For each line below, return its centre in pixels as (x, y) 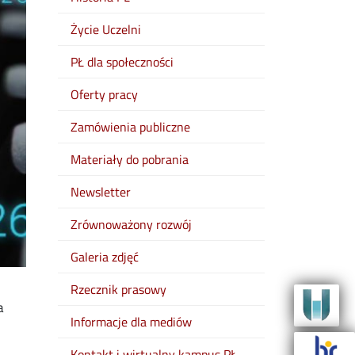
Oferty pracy (104, 94)
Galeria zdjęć (105, 257)
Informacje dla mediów (131, 322)
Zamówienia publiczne (130, 127)
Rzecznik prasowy (118, 289)
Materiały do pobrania (130, 159)
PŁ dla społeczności (122, 62)
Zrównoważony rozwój (131, 224)
